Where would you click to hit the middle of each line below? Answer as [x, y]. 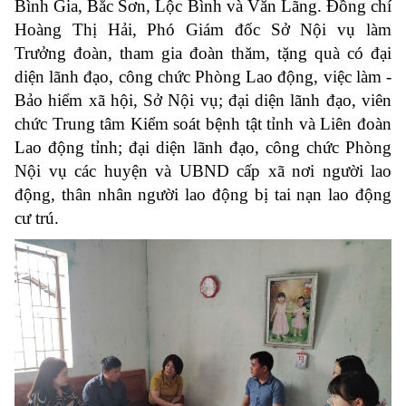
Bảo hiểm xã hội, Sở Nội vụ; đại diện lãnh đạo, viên [203, 100]
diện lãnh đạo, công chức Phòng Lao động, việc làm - [203, 77]
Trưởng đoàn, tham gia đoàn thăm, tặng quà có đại [203, 53]
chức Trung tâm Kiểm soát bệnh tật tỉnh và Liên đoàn [203, 124]
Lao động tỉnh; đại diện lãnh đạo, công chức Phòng [203, 147]
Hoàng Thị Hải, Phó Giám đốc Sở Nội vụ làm [203, 29]
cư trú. [37, 218]
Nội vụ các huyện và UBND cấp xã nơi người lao [203, 171]
